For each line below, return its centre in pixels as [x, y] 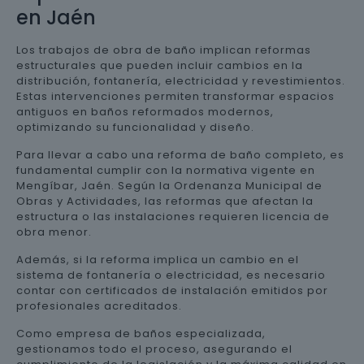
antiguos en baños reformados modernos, [145, 111]
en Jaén [56, 17]
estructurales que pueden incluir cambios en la [160, 65]
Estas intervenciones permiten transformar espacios [175, 96]
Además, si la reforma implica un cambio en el [158, 259]
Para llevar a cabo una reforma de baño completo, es [180, 154]
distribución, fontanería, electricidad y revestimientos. [181, 80]
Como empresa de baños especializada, [141, 333]
